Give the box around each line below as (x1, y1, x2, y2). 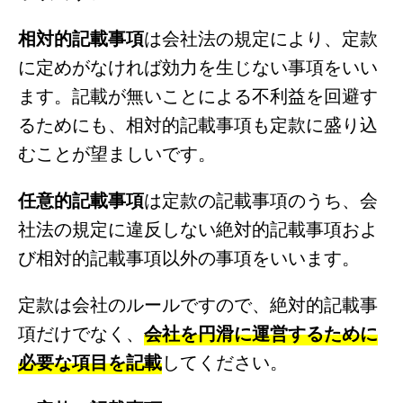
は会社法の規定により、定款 (144, 23, 378, 50)
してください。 (162, 347, 288, 374)
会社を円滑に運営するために (144, 318, 378, 345)
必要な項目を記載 (18, 347, 162, 374)
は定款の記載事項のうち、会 (144, 185, 378, 212)
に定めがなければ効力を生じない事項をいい (18, 52, 378, 79)
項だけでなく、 (18, 318, 144, 345)
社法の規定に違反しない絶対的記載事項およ (18, 214, 378, 241)
